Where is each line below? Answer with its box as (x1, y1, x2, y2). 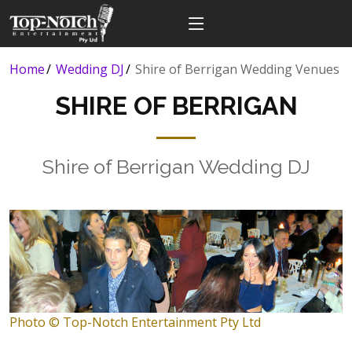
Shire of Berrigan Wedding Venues (135, 60, 339, 78)
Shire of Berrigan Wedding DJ (42, 155, 310, 178)
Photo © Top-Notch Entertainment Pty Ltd (9, 313, 261, 331)
